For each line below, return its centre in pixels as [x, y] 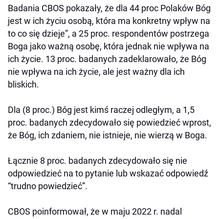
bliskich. [23, 85]
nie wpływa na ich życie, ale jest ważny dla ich [96, 72]
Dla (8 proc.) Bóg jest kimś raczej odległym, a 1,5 [101, 110]
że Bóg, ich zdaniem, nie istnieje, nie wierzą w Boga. [108, 135]
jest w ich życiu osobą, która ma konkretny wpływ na [109, 21]
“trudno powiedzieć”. [48, 186]
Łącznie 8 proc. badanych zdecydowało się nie [98, 161]
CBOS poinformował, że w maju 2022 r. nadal [95, 212]
